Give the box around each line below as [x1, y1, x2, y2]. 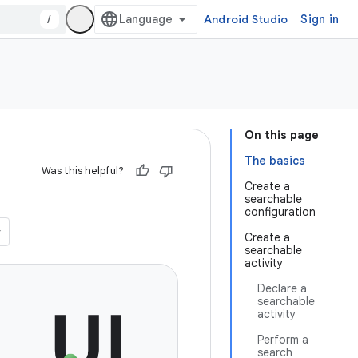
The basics [245, 153, 305, 168]
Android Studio [203, 12, 288, 26]
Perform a [257, 332, 308, 347]
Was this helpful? [42, 164, 124, 177]
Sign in [300, 12, 339, 26]
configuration [245, 205, 316, 219]
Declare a [257, 281, 307, 296]
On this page [245, 128, 319, 142]
